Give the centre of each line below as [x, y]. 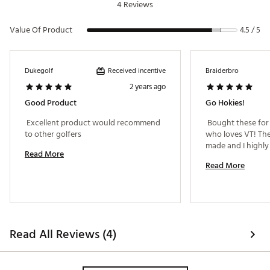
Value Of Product [41, 30]
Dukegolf [39, 71]
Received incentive [137, 71]
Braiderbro [222, 71]
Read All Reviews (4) [63, 235]
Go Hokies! [225, 103]
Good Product [51, 103]
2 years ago [148, 87]
